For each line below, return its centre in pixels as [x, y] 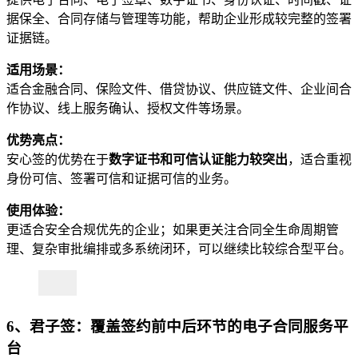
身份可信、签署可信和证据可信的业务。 [121, 178]
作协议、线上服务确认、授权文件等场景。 [128, 108]
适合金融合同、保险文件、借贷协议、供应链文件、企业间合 [179, 89]
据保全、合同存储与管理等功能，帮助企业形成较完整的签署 [179, 18]
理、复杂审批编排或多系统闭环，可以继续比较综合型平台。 [179, 249]
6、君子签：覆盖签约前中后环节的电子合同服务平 [177, 326]
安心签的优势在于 [58, 159]
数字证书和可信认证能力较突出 [198, 159]
